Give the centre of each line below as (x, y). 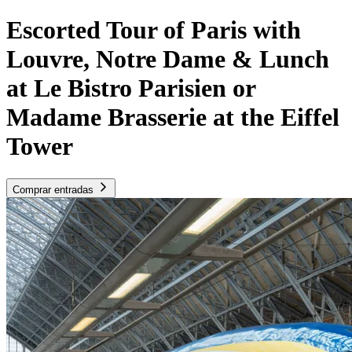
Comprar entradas (53, 189)
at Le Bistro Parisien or (131, 88)
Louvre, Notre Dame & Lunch (168, 59)
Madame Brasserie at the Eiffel (173, 117)
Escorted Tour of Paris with (154, 30)
